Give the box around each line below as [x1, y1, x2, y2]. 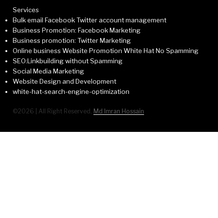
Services [13, 6, 39, 14]
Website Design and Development [13, 77, 117, 86]
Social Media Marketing [13, 67, 85, 75]
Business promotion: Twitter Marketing [13, 36, 131, 45]
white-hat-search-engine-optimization [13, 88, 130, 96]
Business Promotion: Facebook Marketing [13, 26, 141, 35]
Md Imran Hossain [93, 108, 145, 115]
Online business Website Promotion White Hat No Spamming [13, 47, 199, 55]
